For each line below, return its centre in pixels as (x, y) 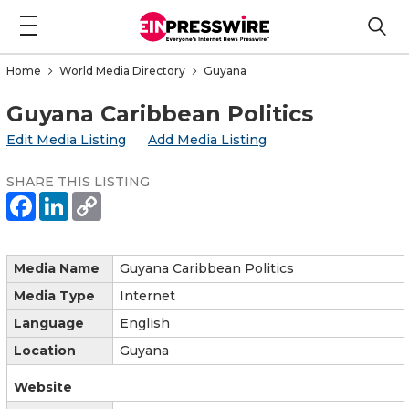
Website (43, 387)
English (145, 323)
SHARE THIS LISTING (78, 181)
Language (49, 323)
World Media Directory (122, 70)
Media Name (57, 268)
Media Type (54, 295)
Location (45, 350)
